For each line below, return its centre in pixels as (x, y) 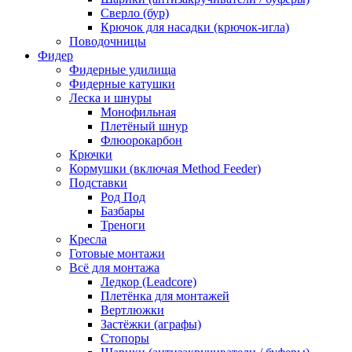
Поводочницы (108, 41)
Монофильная (138, 112)
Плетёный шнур (144, 126)
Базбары (123, 211)
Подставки (98, 182)
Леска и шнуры (110, 97)
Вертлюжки (132, 310)
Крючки (91, 154)
